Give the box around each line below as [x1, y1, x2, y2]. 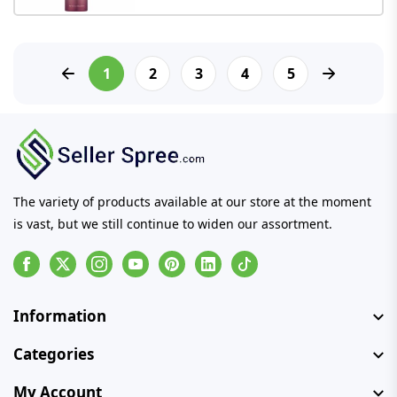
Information [13, 306, 106, 327]
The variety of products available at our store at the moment [13, 193, 371, 211]
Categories [13, 344, 94, 365]
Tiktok [243, 260, 278, 277]
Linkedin [206, 260, 258, 277]
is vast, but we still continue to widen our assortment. [13, 215, 332, 233]
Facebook [25, 260, 81, 277]
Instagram [97, 260, 160, 277]
